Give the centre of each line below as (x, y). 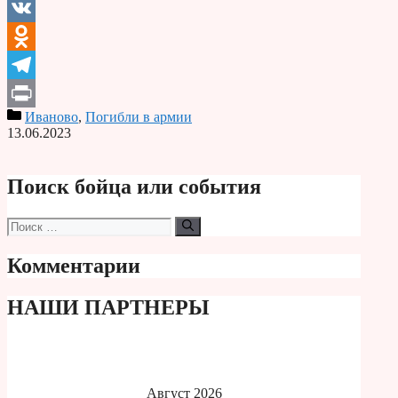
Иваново (52, 117)
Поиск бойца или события (134, 186)
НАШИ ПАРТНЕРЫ (108, 308)
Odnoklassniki (48, 65)
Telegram (33, 93)
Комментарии (74, 266)
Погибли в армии (139, 117)
